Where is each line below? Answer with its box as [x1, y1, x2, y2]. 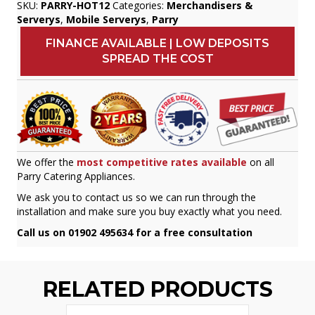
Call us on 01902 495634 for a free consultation [17, 225, 252, 239]
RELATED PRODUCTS [42, 276, 273, 302]
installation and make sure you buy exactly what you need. [17, 204, 282, 218]
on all [250, 155, 274, 169]
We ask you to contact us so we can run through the [17, 190, 256, 204]
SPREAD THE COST [101, 51, 214, 65]
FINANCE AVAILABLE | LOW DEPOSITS [46, 36, 269, 50]
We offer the [17, 155, 74, 169]
